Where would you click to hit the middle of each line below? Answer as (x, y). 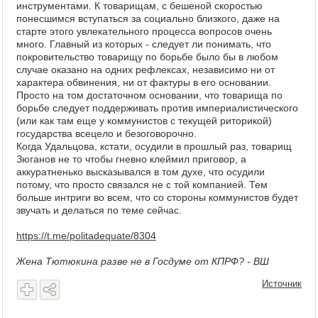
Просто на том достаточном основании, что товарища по (149, 95)
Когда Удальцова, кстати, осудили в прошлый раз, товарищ (154, 146)
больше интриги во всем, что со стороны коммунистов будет (157, 197)
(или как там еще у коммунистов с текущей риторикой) (144, 121)
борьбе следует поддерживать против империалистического (157, 108)
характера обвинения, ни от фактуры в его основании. (144, 82)
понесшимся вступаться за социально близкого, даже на (148, 18)
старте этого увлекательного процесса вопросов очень (144, 31)
